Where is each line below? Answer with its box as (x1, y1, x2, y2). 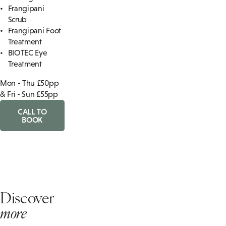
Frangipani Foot (8, 26, 61, 35)
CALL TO (17, 106, 47, 116)
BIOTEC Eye (8, 48, 47, 57)
